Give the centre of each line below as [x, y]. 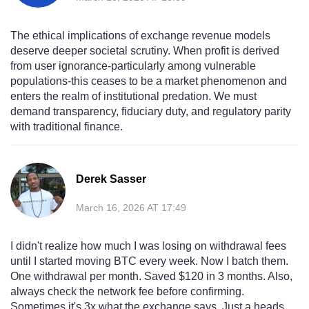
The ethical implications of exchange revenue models [140, 36]
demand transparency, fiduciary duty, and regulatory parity [151, 112]
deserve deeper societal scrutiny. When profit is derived [145, 51]
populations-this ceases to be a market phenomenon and [149, 81]
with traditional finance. [67, 127]
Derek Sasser [111, 179]
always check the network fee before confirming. [127, 292]
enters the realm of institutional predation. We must [133, 97]
